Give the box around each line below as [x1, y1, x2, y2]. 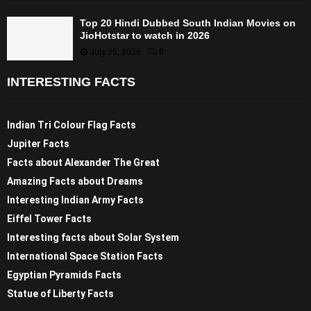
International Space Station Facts [7, 251, 163, 262]
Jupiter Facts [7, 138, 69, 150]
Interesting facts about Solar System [7, 232, 179, 244]
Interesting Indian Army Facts [7, 194, 144, 206]
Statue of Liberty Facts [7, 288, 114, 300]
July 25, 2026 [90, 47, 141, 57]
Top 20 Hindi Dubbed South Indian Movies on [80, 17, 296, 28]
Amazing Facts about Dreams [7, 176, 143, 187]
